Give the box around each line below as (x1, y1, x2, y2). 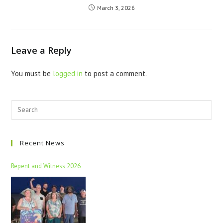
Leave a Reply (11, 44, 72, 56)
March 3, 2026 (97, 3, 135, 11)
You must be (11, 68, 53, 78)
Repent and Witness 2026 (11, 161, 81, 170)
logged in (53, 68, 83, 78)
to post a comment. (83, 68, 147, 78)
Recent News (20, 138, 65, 147)
